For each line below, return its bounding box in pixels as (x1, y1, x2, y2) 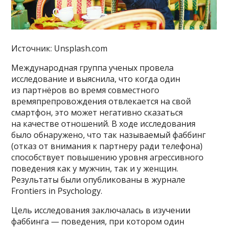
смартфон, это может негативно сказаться (11, 106, 183, 118)
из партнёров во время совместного (11, 84, 160, 96)
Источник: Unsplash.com (11, 42, 108, 54)
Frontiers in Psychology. (11, 185, 103, 196)
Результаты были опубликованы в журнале (11, 174, 186, 185)
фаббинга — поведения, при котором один (11, 215, 185, 227)
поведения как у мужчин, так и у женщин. (11, 162, 179, 174)
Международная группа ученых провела (11, 62, 174, 73)
